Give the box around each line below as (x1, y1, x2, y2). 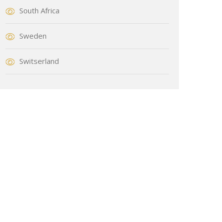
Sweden (19, 30, 47, 41)
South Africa (19, 5, 59, 15)
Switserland (19, 55, 59, 66)
